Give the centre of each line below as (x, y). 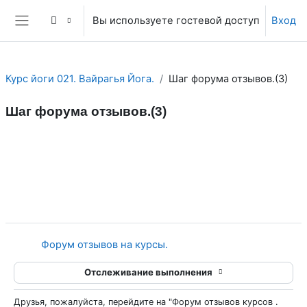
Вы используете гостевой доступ (176, 21)
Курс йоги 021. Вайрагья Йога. (80, 79)
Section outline (58, 146)
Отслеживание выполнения (149, 272)
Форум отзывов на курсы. (105, 245)
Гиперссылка (200, 244)
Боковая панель (65, 34)
